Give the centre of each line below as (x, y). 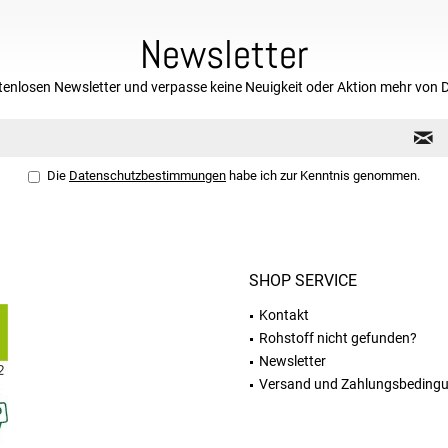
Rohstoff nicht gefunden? (338, 338)
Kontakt (284, 315)
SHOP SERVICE (303, 280)
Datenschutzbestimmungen (147, 175)
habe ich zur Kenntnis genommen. (323, 175)
